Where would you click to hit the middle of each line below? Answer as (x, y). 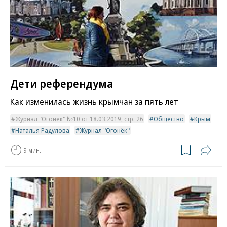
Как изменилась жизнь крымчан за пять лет (94, 102)
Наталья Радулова (42, 130)
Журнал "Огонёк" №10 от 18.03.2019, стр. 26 (79, 119)
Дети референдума (62, 83)
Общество (169, 119)
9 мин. (32, 150)
